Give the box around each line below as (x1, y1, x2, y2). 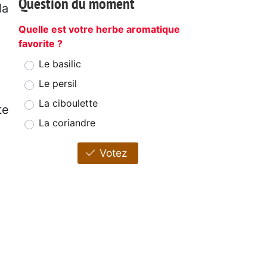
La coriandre (39, 117, 95, 129)
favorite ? (18, 38, 63, 50)
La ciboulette (39, 97, 98, 110)
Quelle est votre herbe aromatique (18, 23, 180, 36)
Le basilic (39, 58, 81, 70)
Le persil (39, 77, 77, 90)
